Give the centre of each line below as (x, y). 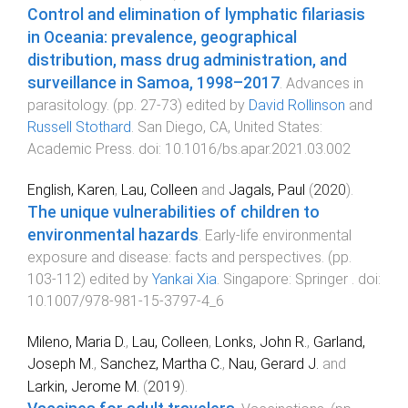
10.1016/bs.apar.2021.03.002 (258, 148)
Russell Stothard (79, 127)
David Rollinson (297, 105)
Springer (323, 280)
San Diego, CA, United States (229, 127)
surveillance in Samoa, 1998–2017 (153, 82)
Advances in (325, 83)
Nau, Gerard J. (274, 364)
